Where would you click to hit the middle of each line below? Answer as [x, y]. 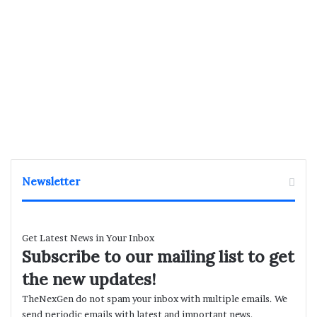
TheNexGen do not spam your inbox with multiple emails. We [155, 299]
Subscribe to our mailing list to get [158, 257]
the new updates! [89, 279]
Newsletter [51, 182]
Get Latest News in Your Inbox [88, 238]
